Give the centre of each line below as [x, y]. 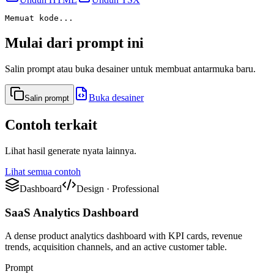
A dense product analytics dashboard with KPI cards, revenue [124, 236]
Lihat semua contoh [43, 171]
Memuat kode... [39, 18]
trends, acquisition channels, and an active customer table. [116, 247]
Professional [135, 188]
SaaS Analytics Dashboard [72, 212]
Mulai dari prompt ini [74, 43]
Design [90, 188]
